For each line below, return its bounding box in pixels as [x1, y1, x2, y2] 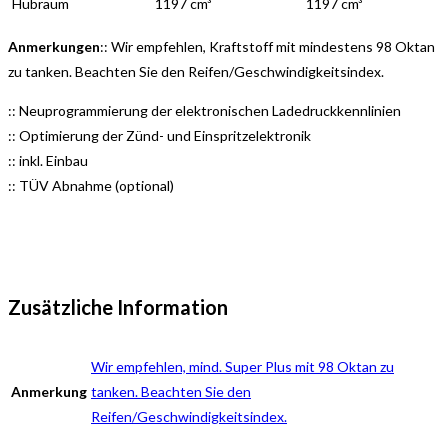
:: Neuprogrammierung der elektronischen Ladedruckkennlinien [8, 101, 401, 119]
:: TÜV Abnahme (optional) [8, 176, 174, 194]
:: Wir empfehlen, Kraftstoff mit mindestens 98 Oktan [100, 37, 435, 55]
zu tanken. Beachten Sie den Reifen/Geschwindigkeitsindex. [8, 62, 384, 80]
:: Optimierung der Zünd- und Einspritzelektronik [8, 126, 311, 144]
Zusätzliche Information [8, 294, 228, 319]
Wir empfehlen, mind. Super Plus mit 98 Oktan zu [91, 358, 394, 376]
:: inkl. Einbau [8, 151, 88, 169]
